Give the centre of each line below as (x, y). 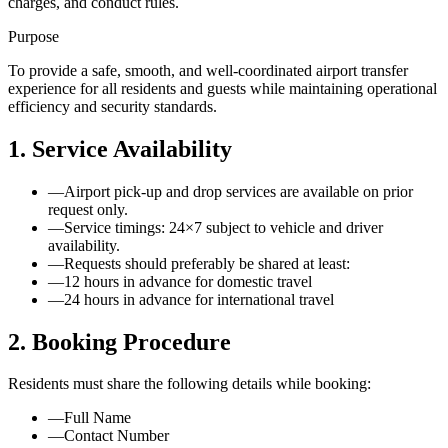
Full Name (97, 418)
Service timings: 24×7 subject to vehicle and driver (223, 227)
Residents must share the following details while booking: (189, 384)
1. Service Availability (120, 148)
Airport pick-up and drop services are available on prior (238, 191)
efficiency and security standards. (112, 106)
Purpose (33, 36)
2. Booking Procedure (119, 341)
